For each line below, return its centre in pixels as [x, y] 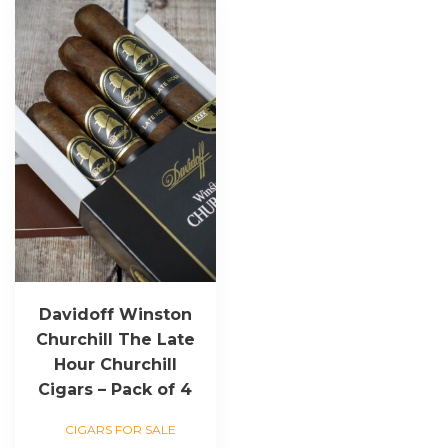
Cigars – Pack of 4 [115, 390]
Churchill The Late [115, 340]
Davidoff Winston [115, 315]
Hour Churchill [115, 365]
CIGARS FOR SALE [120, 430]
